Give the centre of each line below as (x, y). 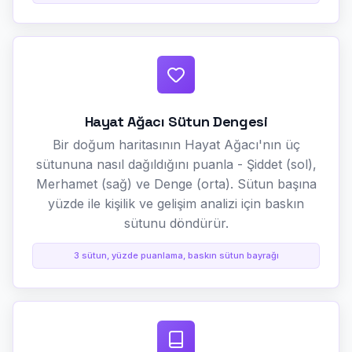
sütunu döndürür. (176, 223)
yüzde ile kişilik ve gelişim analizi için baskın (176, 203)
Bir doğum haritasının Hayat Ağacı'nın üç (176, 144)
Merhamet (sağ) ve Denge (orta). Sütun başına (176, 183)
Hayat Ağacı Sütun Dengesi (176, 121)
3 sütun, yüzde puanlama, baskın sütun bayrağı (176, 255)
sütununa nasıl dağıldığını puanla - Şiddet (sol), (176, 164)
